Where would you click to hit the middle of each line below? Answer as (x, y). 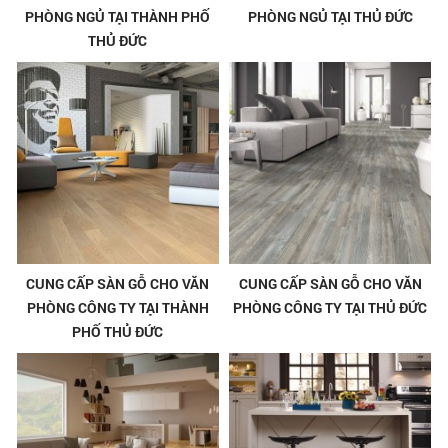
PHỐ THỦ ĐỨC (118, 331)
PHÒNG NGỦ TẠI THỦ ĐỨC (330, 16)
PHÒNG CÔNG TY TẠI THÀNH (117, 307)
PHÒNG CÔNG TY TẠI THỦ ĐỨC (330, 307)
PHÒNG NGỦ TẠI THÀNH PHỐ (118, 16)
